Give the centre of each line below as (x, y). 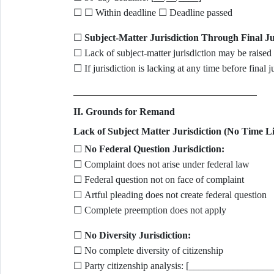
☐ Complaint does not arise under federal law (161, 164)
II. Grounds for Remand (124, 112)
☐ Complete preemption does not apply (150, 210)
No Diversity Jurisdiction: (137, 235)
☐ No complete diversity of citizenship (148, 250)
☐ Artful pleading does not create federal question (170, 195)
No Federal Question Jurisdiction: (154, 149)
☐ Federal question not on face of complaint (158, 180)
